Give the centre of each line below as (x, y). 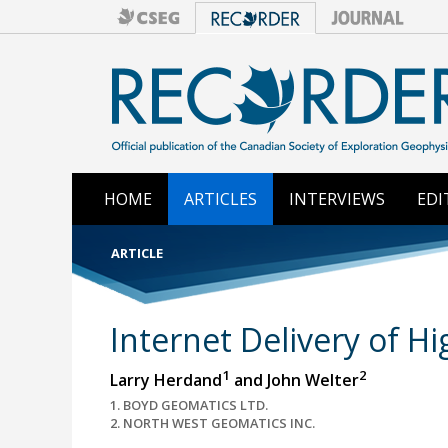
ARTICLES (220, 199)
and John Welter (294, 379)
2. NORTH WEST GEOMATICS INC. (212, 423)
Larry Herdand (165, 379)
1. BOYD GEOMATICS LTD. (188, 405)
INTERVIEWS (337, 199)
